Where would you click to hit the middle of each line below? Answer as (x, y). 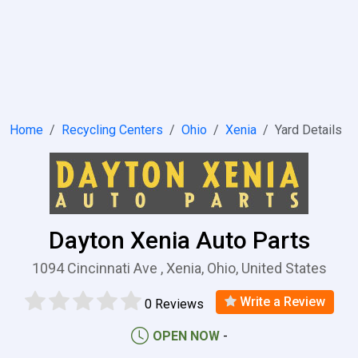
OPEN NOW (186, 336)
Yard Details (308, 130)
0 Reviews (174, 304)
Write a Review (280, 301)
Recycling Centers (112, 130)
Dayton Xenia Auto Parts (179, 240)
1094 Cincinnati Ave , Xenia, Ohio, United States (179, 268)
